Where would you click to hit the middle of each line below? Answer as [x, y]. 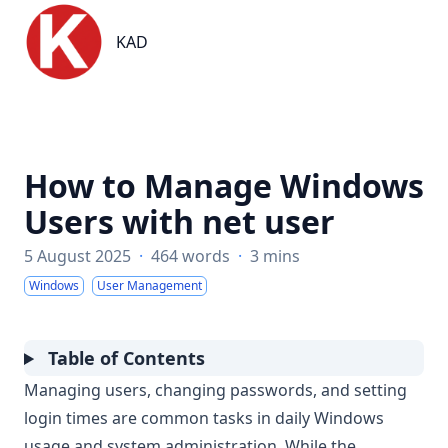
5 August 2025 [77, 256]
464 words [190, 256]
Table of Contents [124, 358]
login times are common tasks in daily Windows [204, 418]
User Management [149, 285]
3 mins [275, 256]
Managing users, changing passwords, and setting [215, 390]
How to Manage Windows [224, 185]
